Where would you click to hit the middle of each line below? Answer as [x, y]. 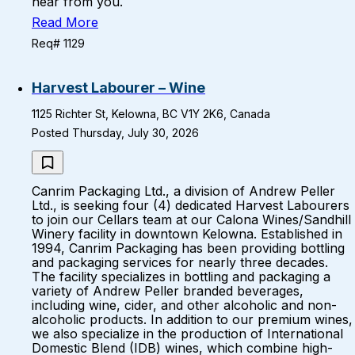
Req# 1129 [58, 43]
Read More [65, 22]
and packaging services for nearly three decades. [180, 262]
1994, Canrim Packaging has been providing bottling [188, 248]
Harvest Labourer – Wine [118, 88]
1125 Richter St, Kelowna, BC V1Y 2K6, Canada [151, 114]
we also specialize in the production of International [187, 334]
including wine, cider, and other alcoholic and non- [184, 305]
